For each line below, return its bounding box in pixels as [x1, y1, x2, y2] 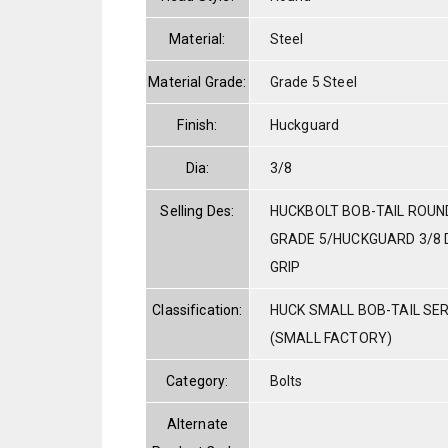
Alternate [166, 415, 229, 432]
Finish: [177, 116, 218, 133]
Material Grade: [148, 73, 247, 90]
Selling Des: [160, 202, 235, 219]
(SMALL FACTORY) [269, 329, 393, 346]
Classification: [152, 301, 243, 318]
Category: [166, 372, 229, 389]
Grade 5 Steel [269, 73, 357, 90]
